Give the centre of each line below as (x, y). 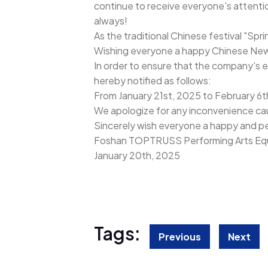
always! (111, 21)
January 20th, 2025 (137, 156)
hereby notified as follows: (153, 81)
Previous (180, 236)
